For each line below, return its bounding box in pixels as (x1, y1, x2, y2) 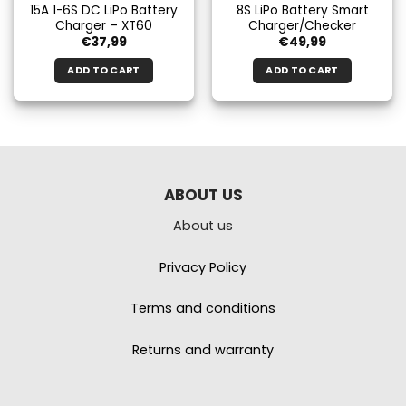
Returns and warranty (132, 341, 274, 360)
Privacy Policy (159, 257, 246, 276)
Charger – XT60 (55, 16, 152, 34)
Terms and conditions (130, 299, 275, 318)
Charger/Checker (248, 16, 356, 34)
